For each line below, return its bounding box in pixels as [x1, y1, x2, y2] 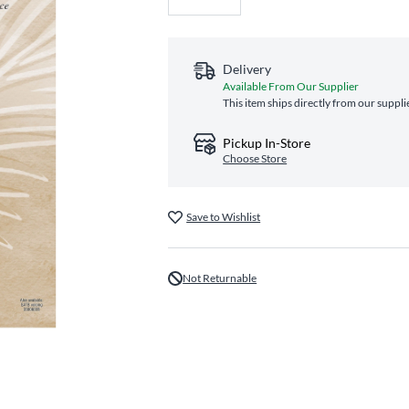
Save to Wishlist [186, 210, 261, 224]
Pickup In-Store [223, 135, 311, 151]
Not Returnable [183, 271, 257, 285]
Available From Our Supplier [223, 79, 360, 93]
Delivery [223, 61, 272, 77]
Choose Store [223, 152, 288, 165]
